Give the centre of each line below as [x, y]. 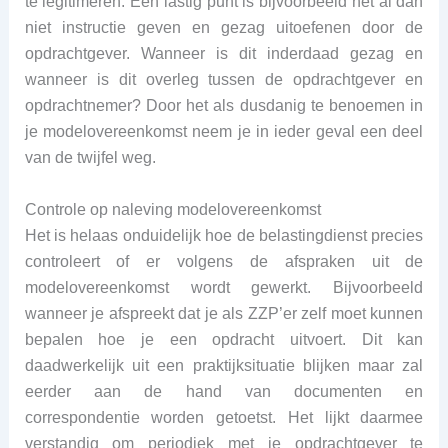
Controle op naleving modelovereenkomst [172, 209]
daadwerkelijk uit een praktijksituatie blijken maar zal [224, 365]
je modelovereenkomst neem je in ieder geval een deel [224, 131]
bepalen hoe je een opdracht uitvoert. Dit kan [224, 339]
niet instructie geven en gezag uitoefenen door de [224, 27]
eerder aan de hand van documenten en [224, 391]
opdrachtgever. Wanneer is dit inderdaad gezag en [224, 53]
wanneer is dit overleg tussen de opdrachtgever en [224, 79]
